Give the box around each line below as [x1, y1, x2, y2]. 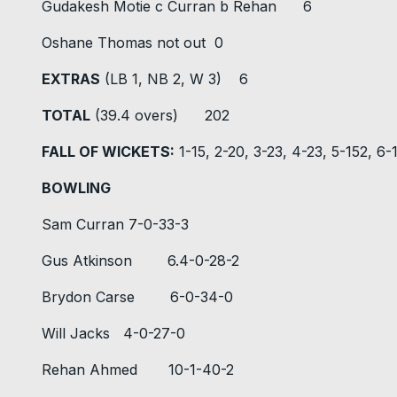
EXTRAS [42, 70, 100, 89]
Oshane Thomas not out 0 [42, 34, 223, 52]
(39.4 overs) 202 [90, 106, 230, 125]
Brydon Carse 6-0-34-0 [42, 288, 233, 307]
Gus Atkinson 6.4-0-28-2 [42, 252, 239, 270]
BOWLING [42, 179, 111, 198]
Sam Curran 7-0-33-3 [42, 215, 189, 234]
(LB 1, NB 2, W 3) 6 [100, 70, 248, 89]
